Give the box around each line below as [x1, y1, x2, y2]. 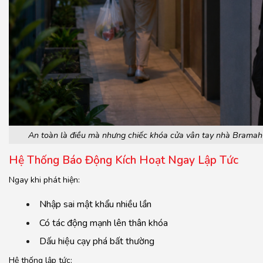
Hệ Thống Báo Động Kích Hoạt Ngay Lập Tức [9, 153, 238, 168]
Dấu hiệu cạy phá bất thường [39, 235, 154, 248]
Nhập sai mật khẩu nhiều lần [39, 198, 151, 211]
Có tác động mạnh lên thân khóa [39, 216, 168, 230]
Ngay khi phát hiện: [9, 174, 80, 186]
